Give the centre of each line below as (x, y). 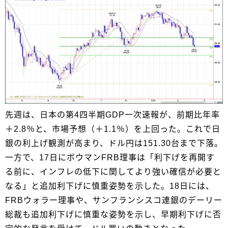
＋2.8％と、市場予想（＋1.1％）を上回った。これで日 (113, 129)
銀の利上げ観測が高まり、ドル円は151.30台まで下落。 (114, 144)
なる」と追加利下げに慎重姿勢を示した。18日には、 (110, 186)
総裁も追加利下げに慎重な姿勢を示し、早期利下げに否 (113, 215)
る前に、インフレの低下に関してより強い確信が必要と (113, 172)
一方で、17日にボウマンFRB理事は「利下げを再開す (110, 158)
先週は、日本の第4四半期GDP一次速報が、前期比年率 (112, 115)
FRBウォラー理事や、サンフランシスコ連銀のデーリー (114, 201)
